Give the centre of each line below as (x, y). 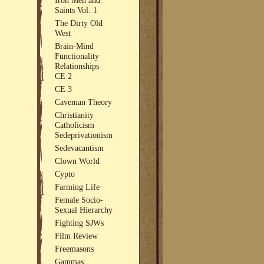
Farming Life (77, 187)
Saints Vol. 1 (76, 10)
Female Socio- (79, 199)
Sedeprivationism (84, 135)
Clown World (77, 161)
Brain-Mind (75, 46)
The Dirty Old (79, 23)
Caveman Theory (84, 102)
